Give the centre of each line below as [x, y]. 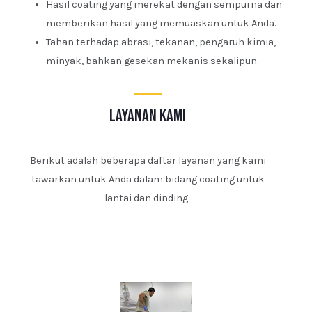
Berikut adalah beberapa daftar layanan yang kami [148, 161]
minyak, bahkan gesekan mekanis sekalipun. [153, 61]
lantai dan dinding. [148, 198]
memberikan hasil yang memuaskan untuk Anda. [161, 24]
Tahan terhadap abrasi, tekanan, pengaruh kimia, [161, 42]
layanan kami [148, 116]
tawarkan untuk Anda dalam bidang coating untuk [148, 180]
